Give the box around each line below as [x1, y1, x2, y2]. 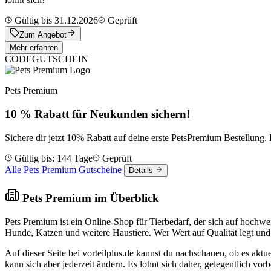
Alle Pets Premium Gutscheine [5, 164, 124, 175]
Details [129, 165, 155, 175]
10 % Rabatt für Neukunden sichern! [5, 107, 190, 120]
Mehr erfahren [10, 43, 58, 53]
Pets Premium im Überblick [19, 192, 159, 205]
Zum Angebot [19, 30, 67, 40]
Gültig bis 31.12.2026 [12, 15, 98, 26]
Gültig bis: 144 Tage [12, 152, 93, 163]
